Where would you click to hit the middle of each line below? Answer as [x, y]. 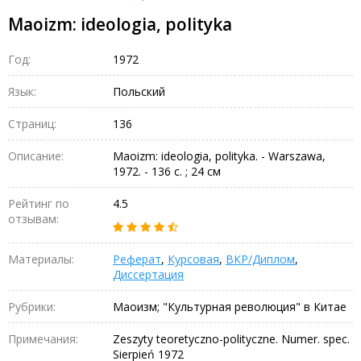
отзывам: [33, 218]
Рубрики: [32, 306]
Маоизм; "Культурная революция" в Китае [230, 306]
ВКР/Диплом [260, 259]
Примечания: [43, 338]
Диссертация [148, 274]
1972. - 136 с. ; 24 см [167, 171]
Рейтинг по [39, 203]
